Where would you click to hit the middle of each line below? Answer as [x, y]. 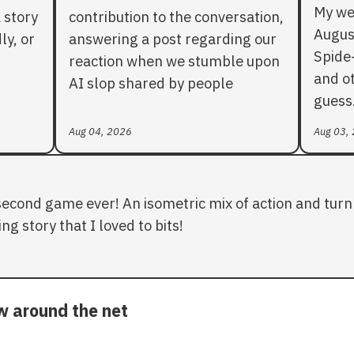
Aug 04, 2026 [101, 132]
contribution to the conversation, [177, 17]
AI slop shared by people [151, 83]
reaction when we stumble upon [175, 61]
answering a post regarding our [173, 39]
